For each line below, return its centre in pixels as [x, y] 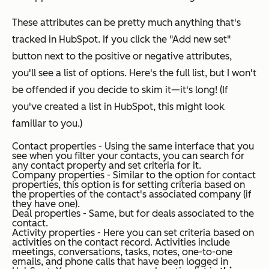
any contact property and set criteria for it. [107, 165]
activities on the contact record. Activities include [121, 242]
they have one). [46, 204]
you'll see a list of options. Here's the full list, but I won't [134, 73]
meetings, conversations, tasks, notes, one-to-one [122, 252]
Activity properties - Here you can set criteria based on [133, 232]
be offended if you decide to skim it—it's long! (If [120, 89]
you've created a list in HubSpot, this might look [118, 106]
